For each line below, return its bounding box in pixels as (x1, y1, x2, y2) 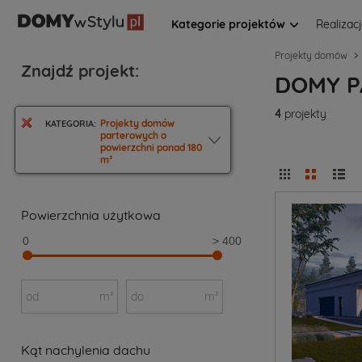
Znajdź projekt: (21, 60, 140, 81)
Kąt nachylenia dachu (21, 341, 151, 358)
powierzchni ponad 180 (100, 141, 203, 154)
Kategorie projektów (171, 16, 288, 32)
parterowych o (100, 128, 167, 141)
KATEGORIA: (45, 117, 97, 129)
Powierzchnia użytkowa (21, 206, 162, 223)
